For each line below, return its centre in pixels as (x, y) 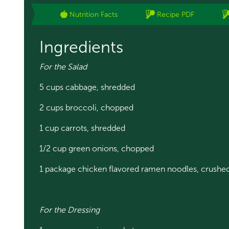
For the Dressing (71, 210)
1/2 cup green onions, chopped (98, 148)
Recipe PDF (175, 14)
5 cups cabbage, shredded (87, 87)
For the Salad (64, 67)
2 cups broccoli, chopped (87, 108)
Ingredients (81, 47)
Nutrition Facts (93, 14)
